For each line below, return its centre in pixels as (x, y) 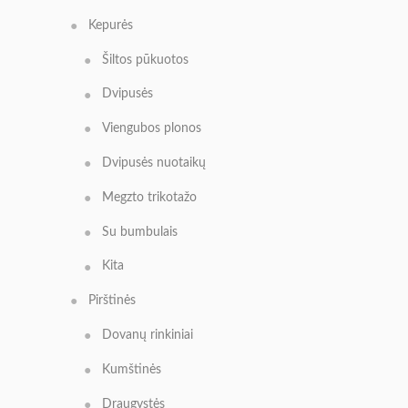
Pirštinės (112, 301)
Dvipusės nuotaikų (154, 163)
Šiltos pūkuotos (145, 60)
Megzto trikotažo (149, 197)
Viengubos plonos (152, 129)
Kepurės (111, 25)
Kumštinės (132, 369)
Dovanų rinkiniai (148, 336)
